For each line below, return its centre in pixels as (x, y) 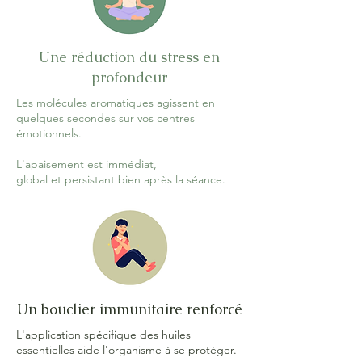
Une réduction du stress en (129, 57)
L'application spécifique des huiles (103, 335)
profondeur (129, 77)
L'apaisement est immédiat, (86, 164)
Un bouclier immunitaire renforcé (129, 309)
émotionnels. (49, 133)
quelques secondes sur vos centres (105, 118)
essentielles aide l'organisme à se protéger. (126, 350)
